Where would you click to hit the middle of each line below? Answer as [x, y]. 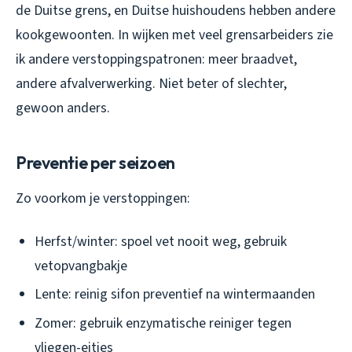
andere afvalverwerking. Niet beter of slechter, [151, 83]
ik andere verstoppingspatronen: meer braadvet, [156, 59]
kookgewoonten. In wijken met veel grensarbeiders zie [174, 35]
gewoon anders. [63, 108]
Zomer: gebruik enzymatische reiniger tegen [163, 324]
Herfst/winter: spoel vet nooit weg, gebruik [161, 241]
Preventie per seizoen [95, 162]
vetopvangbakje [81, 266]
